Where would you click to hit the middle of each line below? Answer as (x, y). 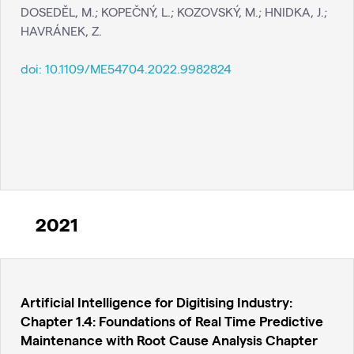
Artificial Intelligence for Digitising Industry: (156, 302)
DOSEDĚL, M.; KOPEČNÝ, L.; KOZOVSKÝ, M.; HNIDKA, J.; (174, 11)
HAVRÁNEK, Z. (61, 30)
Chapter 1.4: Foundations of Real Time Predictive (172, 321)
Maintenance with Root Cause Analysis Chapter (169, 340)
